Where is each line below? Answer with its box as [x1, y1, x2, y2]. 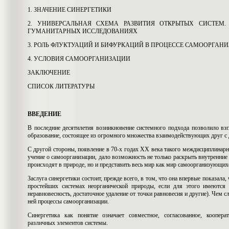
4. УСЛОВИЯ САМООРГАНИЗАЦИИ [28, 55, 130, 63]
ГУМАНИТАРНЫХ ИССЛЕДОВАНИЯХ [28, 28, 138, 35]
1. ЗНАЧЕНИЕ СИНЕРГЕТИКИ [28, 6, 111, 14]
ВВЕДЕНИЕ [28, 110, 61, 118]
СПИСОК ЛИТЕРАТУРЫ [28, 83, 95, 90]
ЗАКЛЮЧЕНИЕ [28, 69, 70, 77]
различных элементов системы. [28, 219, 108, 227]
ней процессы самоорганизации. [28, 198, 109, 205]
